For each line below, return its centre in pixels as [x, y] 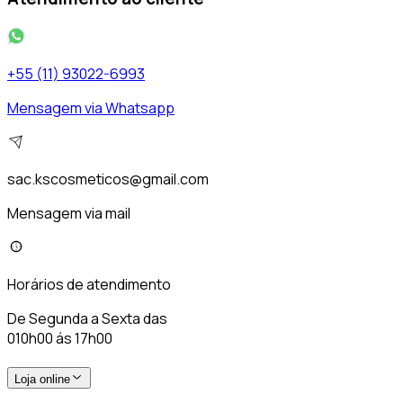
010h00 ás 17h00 [60, 338]
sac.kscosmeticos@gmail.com [108, 179]
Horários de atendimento [89, 284]
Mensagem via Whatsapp [91, 107]
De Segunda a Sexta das [87, 318]
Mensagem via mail [69, 213]
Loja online [42, 379]
